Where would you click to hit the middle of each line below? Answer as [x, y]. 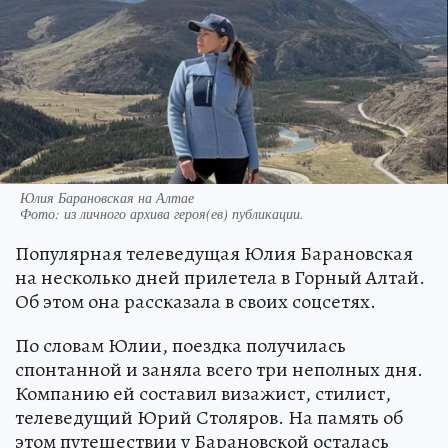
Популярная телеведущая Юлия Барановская [214, 253]
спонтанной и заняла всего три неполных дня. [219, 369]
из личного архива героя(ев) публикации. [184, 213]
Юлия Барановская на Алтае [107, 197]
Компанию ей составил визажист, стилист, [203, 393]
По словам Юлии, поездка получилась [180, 345]
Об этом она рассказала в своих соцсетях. [195, 301]
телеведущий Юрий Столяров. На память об [209, 417]
